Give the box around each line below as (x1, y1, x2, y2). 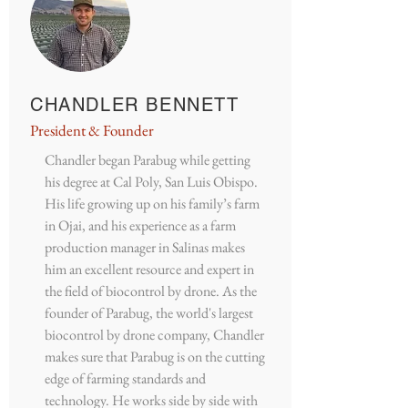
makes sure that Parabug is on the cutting (45, 346, 265, 366)
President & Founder (30, 119, 154, 140)
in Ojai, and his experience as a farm (45, 215, 236, 235)
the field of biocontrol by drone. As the (45, 280, 257, 301)
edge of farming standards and (45, 368, 206, 388)
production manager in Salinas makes (45, 237, 245, 257)
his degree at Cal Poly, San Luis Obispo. (45, 171, 258, 191)
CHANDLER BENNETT (30, 93, 240, 116)
